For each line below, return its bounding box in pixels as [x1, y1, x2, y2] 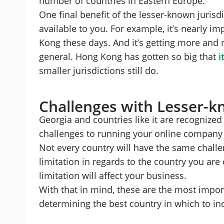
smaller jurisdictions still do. [38, 64, 158, 76]
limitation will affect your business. [38, 169, 186, 181]
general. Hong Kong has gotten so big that [38, 50, 218, 62]
